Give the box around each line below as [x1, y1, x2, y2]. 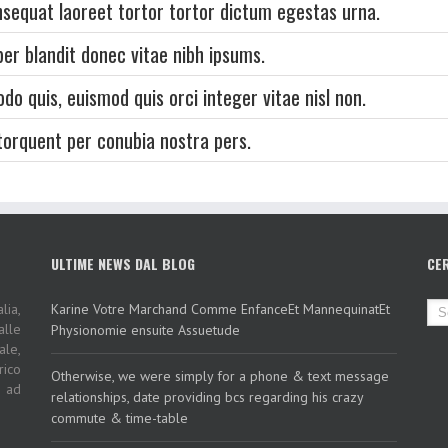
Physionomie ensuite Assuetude [50, 321, 240, 339]
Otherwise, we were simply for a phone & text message [50, 367, 389, 385]
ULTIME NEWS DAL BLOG [50, 253, 195, 274]
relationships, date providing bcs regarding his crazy [50, 388, 363, 406]
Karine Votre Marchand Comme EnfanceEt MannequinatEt [50, 300, 390, 318]
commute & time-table [50, 409, 188, 427]
